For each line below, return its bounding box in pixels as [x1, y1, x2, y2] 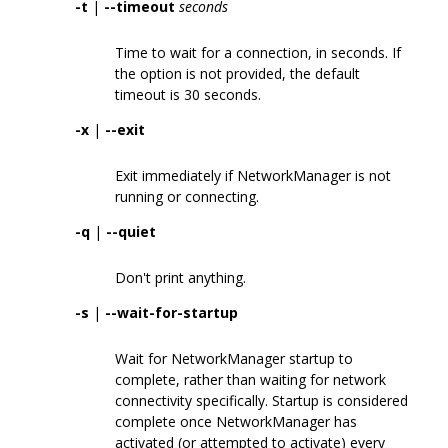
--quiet [106, 221, 156, 241]
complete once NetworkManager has [115, 411, 357, 431]
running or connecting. [115, 186, 259, 206]
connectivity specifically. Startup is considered [115, 390, 408, 410]
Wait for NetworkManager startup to [115, 348, 353, 368]
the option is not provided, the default [115, 63, 360, 83]
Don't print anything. [115, 267, 246, 287]
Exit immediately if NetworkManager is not [115, 165, 391, 185]
